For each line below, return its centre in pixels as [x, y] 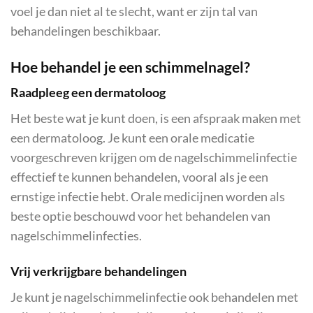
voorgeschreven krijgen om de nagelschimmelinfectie [154, 158]
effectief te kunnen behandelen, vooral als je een [139, 177]
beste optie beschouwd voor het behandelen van [140, 217]
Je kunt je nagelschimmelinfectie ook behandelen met [154, 297]
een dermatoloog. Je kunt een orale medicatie [132, 138]
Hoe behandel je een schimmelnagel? [130, 66]
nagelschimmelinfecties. [76, 236]
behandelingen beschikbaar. [86, 31]
